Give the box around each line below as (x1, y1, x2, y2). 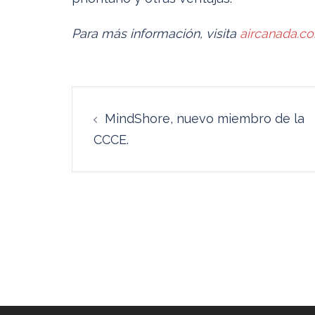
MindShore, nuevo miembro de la (105, 111, 304, 127)
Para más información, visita (72, 26, 240, 41)
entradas (71, 152, 200, 188)
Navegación (71, 84, 245, 121)
